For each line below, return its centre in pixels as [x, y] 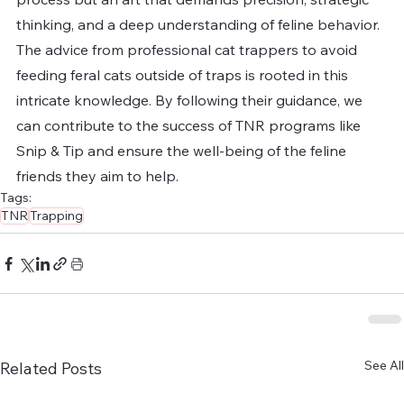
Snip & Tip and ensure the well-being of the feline [183, 151]
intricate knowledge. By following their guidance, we [191, 101]
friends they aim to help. [97, 176]
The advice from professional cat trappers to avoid [188, 50]
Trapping [56, 216]
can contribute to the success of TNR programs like [190, 126]
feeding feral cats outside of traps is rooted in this [184, 75]
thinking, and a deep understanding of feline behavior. [200, 25]
